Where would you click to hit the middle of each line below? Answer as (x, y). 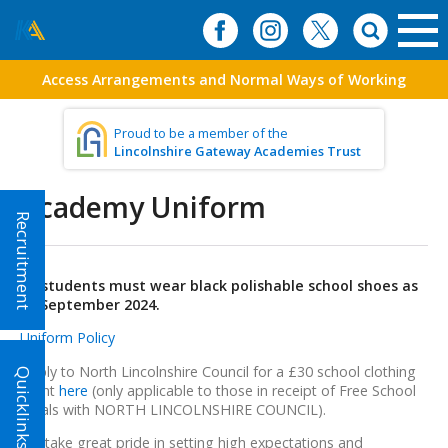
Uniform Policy (67, 338)
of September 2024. (90, 305)
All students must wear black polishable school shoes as (219, 286)
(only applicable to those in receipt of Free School (252, 390)
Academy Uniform (143, 207)
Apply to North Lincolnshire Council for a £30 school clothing (218, 371)
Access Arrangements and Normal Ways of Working (224, 79)
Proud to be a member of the (201, 133)
